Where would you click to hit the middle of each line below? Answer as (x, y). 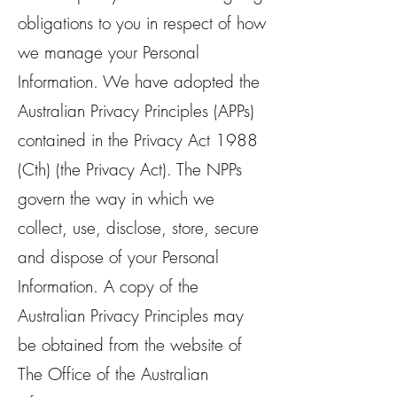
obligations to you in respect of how (142, 23)
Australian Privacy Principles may (131, 315)
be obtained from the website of (130, 345)
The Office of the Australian (113, 374)
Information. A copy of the (108, 286)
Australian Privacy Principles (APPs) (136, 111)
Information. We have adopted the (139, 82)
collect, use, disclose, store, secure (138, 228)
